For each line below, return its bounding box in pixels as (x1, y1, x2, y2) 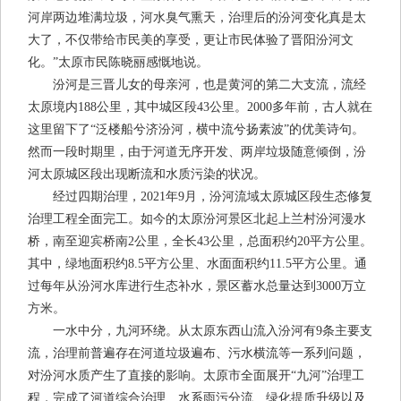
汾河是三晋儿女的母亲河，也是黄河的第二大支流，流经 (28, 78, 366, 92)
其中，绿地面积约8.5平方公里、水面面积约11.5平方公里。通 (28, 257, 367, 271)
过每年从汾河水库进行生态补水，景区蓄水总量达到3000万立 (28, 279, 366, 294)
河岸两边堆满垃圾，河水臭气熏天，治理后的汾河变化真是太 (28, 11, 366, 25)
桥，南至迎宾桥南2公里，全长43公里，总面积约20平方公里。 (28, 235, 372, 249)
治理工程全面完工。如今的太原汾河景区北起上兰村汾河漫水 (28, 212, 366, 226)
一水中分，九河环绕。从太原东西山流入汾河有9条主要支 (28, 324, 372, 338)
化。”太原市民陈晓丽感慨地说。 (28, 55, 209, 70)
